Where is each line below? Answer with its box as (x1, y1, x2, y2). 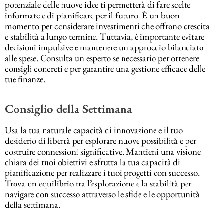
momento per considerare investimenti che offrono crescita (5, 19, 210, 32)
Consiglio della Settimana (5, 101, 132, 117)
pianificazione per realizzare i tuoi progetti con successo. (5, 166, 200, 179)
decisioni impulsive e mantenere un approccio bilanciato (5, 41, 203, 53)
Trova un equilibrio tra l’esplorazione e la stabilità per (5, 177, 191, 189)
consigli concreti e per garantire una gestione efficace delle (5, 62, 205, 75)
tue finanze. (5, 73, 45, 85)
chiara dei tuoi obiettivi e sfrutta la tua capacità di (5, 155, 180, 168)
